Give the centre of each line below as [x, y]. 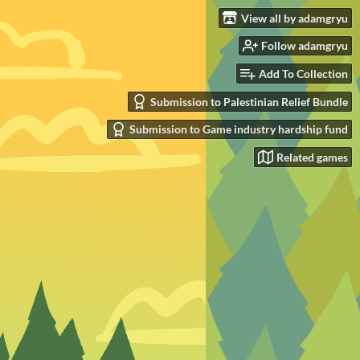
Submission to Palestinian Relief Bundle [249, 101]
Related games [312, 157]
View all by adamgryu [295, 18]
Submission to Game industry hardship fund [239, 129]
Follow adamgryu [305, 46]
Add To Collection [303, 74]
